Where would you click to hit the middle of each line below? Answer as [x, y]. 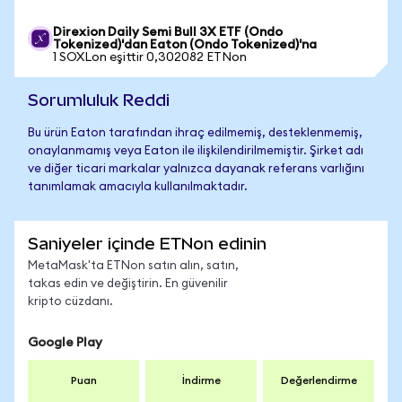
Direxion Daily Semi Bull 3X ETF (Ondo [168, 32]
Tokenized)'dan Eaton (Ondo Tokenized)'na [185, 45]
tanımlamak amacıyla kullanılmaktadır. [138, 187]
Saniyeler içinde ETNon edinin [147, 244]
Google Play [65, 343]
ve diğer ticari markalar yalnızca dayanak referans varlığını [196, 169]
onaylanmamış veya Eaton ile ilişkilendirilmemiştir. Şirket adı [196, 151]
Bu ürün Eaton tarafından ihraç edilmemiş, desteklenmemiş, [195, 133]
